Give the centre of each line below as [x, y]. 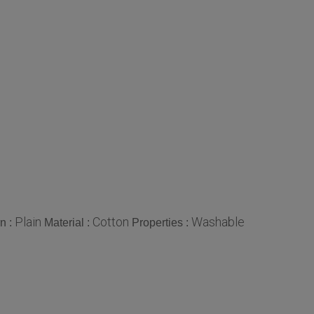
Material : [68, 223]
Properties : [162, 223]
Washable [218, 222]
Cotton [111, 222]
